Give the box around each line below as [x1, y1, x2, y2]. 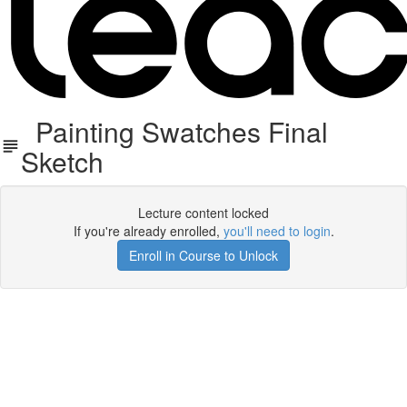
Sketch [21, 142, 104, 181]
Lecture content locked [138, 203, 269, 222]
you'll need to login [223, 222, 331, 240]
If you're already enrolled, [73, 222, 223, 240]
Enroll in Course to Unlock [129, 246, 278, 264]
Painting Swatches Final [21, 112, 329, 151]
